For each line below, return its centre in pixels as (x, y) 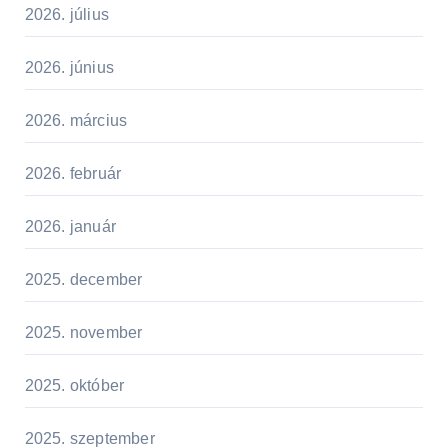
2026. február (73, 173)
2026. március (76, 120)
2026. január (70, 226)
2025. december (83, 279)
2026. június (69, 67)
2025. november (83, 332)
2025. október (74, 385)
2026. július (66, 14)
